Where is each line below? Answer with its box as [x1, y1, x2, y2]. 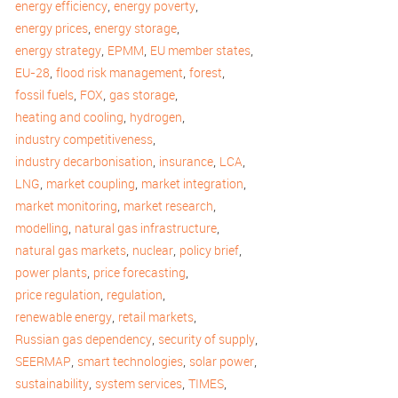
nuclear [132, 242, 173, 259]
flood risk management [56, 64, 183, 81]
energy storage [94, 20, 177, 36]
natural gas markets [15, 242, 126, 259]
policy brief [179, 242, 239, 259]
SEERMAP [15, 353, 71, 370]
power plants [15, 264, 87, 281]
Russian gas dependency [15, 330, 152, 347]
